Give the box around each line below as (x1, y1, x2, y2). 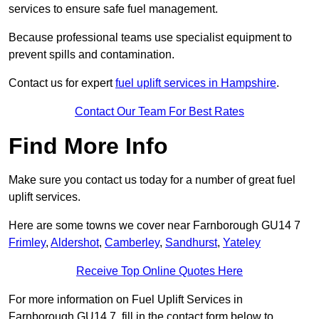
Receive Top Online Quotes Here (76, 265, 243, 278)
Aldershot (51, 236, 99, 249)
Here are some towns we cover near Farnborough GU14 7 (9, 219, 300, 232)
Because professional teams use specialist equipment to (9, 31, 292, 44)
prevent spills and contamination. (9, 48, 174, 61)
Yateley (223, 236, 261, 249)
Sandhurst (165, 236, 217, 249)
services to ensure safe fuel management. (9, 3, 221, 16)
